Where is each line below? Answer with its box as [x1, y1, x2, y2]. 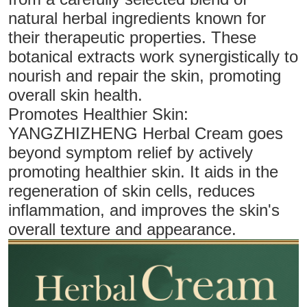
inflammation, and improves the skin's [8, 200, 280, 219]
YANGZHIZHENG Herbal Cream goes [8, 123, 283, 143]
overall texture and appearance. [8, 219, 236, 238]
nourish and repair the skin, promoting [8, 66, 281, 85]
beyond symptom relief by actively [8, 143, 253, 162]
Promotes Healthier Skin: [8, 104, 188, 123]
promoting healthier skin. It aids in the [8, 162, 278, 181]
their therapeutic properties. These [8, 27, 256, 47]
